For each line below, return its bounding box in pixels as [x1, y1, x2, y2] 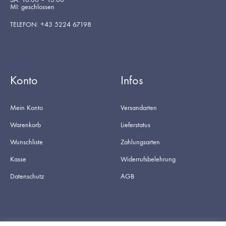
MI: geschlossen [10, 2, 54, 11]
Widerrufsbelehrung [121, 154, 176, 163]
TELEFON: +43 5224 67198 [10, 20, 91, 29]
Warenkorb [10, 120, 41, 129]
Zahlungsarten [121, 137, 160, 146]
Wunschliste [10, 137, 43, 146]
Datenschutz [10, 172, 44, 181]
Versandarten [121, 103, 157, 112]
